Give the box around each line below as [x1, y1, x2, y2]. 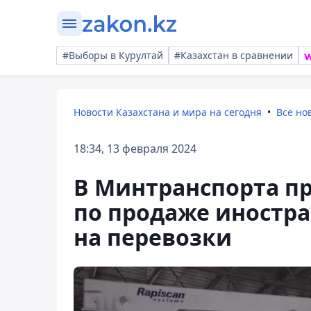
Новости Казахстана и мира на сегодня [74, 106, 262, 119]
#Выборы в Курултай [62, 49, 163, 62]
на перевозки [74, 222, 232, 252]
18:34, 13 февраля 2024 [74, 141, 196, 156]
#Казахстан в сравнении [174, 49, 293, 62]
